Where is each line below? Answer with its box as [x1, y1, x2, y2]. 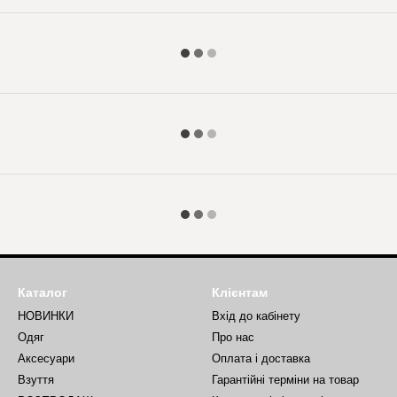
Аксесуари [18, 352, 74, 365]
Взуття [18, 373, 54, 386]
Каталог [18, 285, 67, 300]
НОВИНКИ [18, 309, 74, 323]
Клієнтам [212, 285, 268, 300]
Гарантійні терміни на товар [212, 373, 359, 386]
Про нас [212, 331, 254, 344]
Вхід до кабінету [212, 309, 300, 323]
